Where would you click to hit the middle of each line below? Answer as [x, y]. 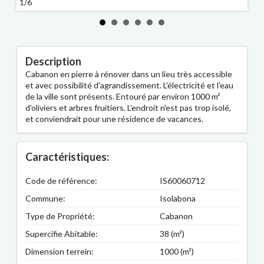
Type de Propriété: [60, 216]
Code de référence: [61, 181]
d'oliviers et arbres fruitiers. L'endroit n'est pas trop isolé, [128, 108]
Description [53, 62]
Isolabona [177, 199]
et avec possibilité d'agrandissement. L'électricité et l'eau [129, 85]
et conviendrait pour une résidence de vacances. [114, 119]
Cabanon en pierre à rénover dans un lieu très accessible [129, 74]
